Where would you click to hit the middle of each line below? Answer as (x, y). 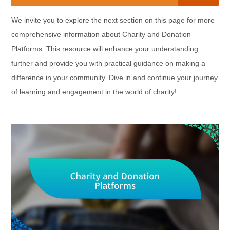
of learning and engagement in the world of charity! (94, 92)
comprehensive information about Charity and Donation (101, 35)
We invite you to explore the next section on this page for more (113, 20)
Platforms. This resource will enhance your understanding (105, 49)
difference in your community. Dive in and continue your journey (115, 78)
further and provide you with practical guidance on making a (109, 63)
